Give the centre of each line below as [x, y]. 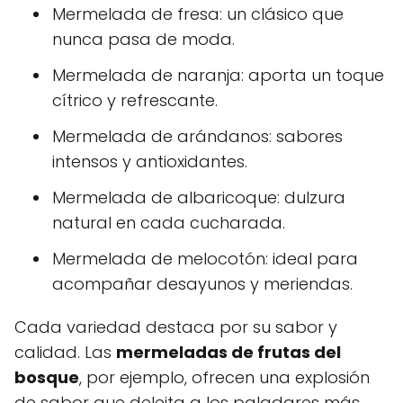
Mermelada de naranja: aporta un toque [218, 76]
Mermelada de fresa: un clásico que [198, 14]
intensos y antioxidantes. [150, 162]
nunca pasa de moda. [143, 40]
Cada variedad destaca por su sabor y [176, 327]
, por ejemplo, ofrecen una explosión [224, 378]
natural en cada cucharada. [169, 223]
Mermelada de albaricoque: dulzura [199, 198]
